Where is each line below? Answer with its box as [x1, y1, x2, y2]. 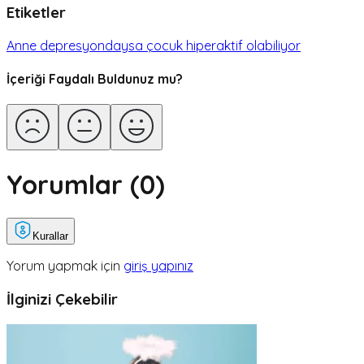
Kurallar [32, 230, 68, 243]
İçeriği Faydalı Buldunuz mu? [6, 70, 183, 87]
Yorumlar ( [6, 167, 140, 201]
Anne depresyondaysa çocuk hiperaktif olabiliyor [6, 37, 301, 54]
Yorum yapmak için [6, 258, 120, 275]
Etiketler [6, 2, 66, 22]
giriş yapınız [123, 258, 193, 275]
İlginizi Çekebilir [6, 288, 118, 309]
